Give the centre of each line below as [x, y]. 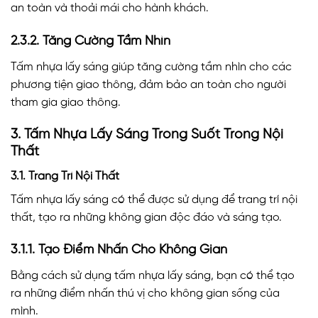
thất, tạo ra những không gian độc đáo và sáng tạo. [146, 217]
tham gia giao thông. [66, 103]
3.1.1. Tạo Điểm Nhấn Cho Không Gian [119, 251]
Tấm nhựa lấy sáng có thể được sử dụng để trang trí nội [154, 199]
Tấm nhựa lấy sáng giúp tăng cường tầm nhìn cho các [151, 67]
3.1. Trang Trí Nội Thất [65, 176]
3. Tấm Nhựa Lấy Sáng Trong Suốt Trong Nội [147, 135]
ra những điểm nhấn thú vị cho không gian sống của [145, 294]
